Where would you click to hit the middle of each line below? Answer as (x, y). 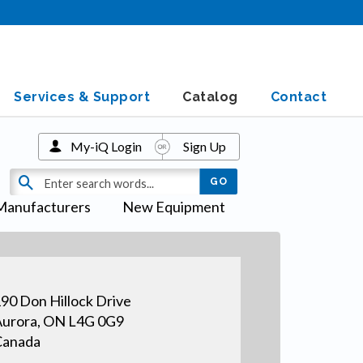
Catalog (210, 97)
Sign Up (204, 146)
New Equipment (173, 207)
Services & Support (82, 97)
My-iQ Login (106, 146)
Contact (298, 97)
